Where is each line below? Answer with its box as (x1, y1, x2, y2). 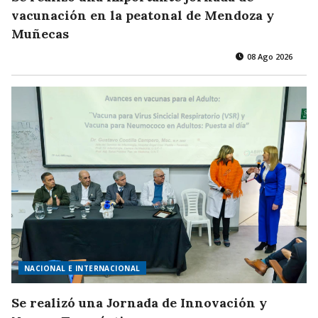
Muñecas (11, 25, 69, 42)
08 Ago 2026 (245, 50, 292, 62)
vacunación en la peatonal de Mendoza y (11, 6, 274, 23)
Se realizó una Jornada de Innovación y (11, 295, 267, 312)
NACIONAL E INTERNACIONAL (24, 263, 141, 274)
